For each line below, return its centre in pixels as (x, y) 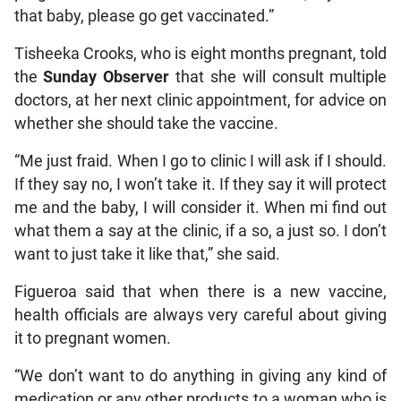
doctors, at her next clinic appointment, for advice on (200, 101)
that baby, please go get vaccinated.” (144, 17)
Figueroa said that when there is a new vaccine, (200, 292)
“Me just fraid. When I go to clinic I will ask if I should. (200, 162)
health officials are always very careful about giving (200, 316)
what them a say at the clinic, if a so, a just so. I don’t (200, 231)
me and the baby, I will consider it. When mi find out (200, 208)
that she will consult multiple (282, 77)
